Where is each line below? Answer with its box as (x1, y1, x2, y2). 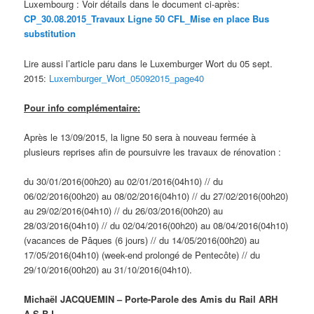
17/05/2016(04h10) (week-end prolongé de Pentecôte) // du (24, 247, 261, 261)
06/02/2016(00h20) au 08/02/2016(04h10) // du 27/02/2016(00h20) (24, 189, 289, 203)
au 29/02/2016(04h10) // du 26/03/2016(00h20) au (24, 203, 224, 217)
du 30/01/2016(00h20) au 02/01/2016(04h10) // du (24, 174, 224, 188)
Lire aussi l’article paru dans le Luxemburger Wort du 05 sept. (24, 56, 273, 70)
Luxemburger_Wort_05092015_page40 (49, 71, 205, 85)
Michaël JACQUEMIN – (24, 292, 125, 306)
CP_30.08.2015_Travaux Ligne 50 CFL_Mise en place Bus (24, 12, 270, 26)
